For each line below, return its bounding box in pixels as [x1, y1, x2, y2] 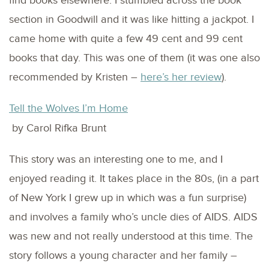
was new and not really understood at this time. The [9, 229, 253, 243]
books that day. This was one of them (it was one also [9, 51, 260, 64]
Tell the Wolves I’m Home [9, 101, 128, 115]
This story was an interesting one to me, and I [9, 153, 223, 166]
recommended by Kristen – [9, 70, 141, 83]
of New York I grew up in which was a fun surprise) [9, 191, 246, 204]
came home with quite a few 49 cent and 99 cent [9, 32, 243, 45]
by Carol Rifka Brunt [9, 121, 106, 134]
